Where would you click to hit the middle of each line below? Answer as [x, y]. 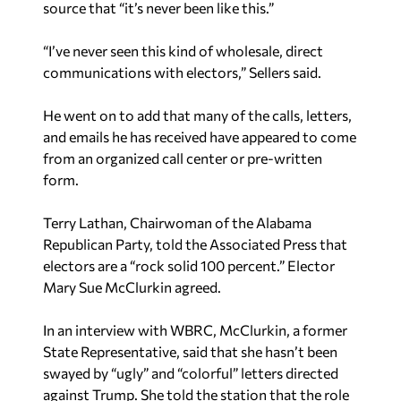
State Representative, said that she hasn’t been [190, 351]
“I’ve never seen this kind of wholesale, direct [183, 51]
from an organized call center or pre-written [183, 158]
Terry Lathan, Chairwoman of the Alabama [177, 222]
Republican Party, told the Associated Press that [195, 244]
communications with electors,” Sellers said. [182, 72]
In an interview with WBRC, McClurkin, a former [195, 330]
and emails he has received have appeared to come [200, 137]
